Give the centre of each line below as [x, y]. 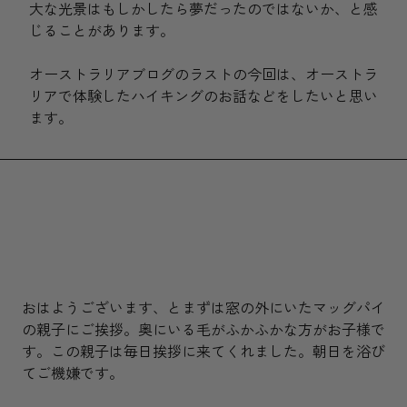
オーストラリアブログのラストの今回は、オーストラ [203, 75]
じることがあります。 [102, 31]
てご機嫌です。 [73, 374]
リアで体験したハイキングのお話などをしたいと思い [203, 97]
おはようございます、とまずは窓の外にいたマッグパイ [203, 308]
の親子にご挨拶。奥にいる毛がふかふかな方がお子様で [203, 330]
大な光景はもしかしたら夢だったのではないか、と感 [203, 10]
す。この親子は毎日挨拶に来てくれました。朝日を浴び [203, 352]
